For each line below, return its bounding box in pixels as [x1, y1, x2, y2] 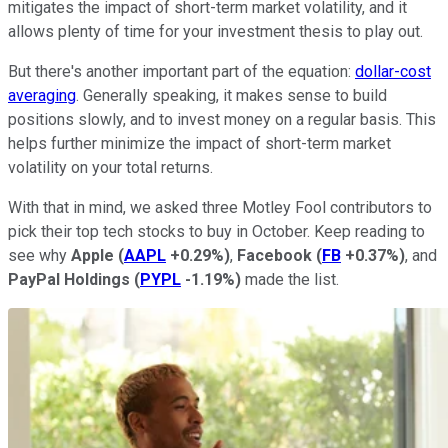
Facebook [237, 245, 312, 265]
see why [8, 245, 71, 265]
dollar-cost [355, 61, 431, 81]
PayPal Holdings [8, 269, 130, 289]
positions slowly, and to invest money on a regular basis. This [8, 109, 436, 129]
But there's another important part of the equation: [8, 61, 355, 81]
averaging [8, 85, 76, 105]
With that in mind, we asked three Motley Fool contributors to [8, 197, 432, 217]
